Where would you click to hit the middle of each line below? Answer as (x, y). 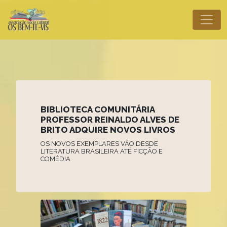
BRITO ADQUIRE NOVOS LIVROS (108, 129)
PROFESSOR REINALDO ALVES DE (110, 119)
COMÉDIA (55, 159)
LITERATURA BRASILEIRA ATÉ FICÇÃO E (102, 151)
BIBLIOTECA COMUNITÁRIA (98, 109)
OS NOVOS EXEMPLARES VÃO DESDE (99, 143)
